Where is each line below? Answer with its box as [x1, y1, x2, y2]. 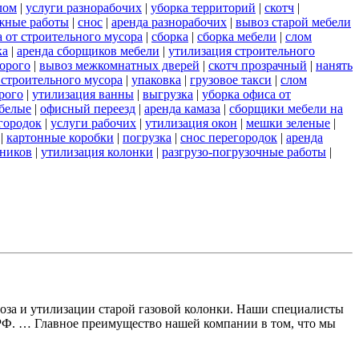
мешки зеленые [246, 116, 330, 131]
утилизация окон [145, 116, 237, 131]
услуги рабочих [50, 116, 136, 131]
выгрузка [143, 87, 193, 102]
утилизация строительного [168, 44, 315, 58]
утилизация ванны [32, 87, 134, 102]
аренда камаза [144, 102, 220, 116]
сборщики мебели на [229, 102, 343, 116]
